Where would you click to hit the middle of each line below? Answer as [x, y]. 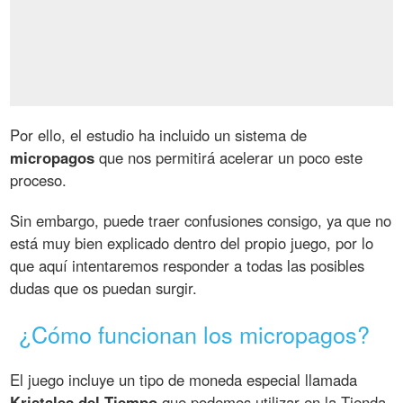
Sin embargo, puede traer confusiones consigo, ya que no [201, 221]
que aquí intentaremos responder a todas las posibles [188, 266]
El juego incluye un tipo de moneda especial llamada [184, 380]
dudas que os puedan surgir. [104, 288]
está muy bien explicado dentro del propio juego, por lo [192, 243]
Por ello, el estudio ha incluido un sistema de [159, 135]
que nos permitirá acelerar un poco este [229, 158]
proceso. [39, 180]
